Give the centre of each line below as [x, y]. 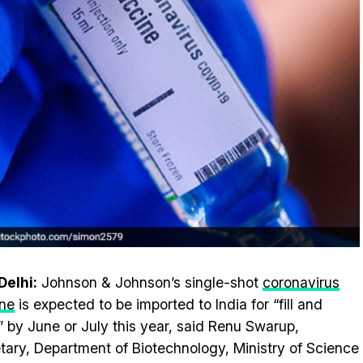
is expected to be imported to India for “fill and [169, 304]
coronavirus [301, 282]
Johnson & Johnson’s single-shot [150, 282]
